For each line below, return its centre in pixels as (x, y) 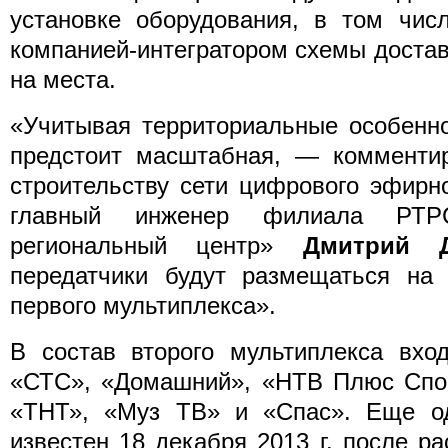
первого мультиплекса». (143, 305)
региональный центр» (156, 245)
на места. (63, 79)
